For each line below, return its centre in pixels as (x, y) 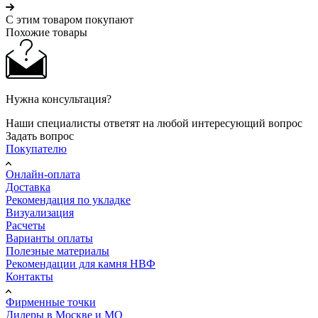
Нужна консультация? (59, 99)
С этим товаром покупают (70, 19)
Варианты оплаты (49, 238)
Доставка (28, 187)
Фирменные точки (51, 302)
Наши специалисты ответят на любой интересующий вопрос (154, 123)
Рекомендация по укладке (68, 199)
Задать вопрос (40, 136)
